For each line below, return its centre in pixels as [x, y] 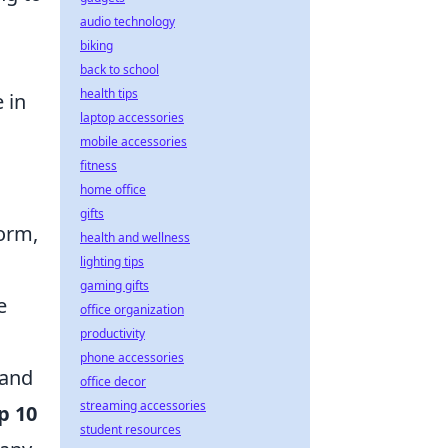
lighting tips [112, 261]
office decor [113, 381]
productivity [112, 333]
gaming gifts [114, 285]
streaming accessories [143, 405]
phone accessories [132, 357]
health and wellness [135, 237]
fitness [98, 165]
